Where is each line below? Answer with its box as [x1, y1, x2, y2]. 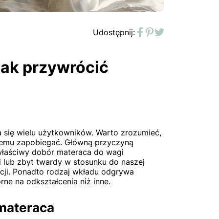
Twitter [159, 33, 185, 43]
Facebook [139, 33, 176, 43]
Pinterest [149, 33, 182, 43]
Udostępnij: [93, 27, 135, 37]
